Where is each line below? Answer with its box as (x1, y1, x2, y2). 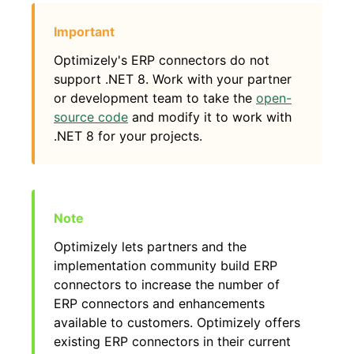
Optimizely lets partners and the (54, 239, 247, 254)
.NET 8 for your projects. (54, 128, 202, 144)
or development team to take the (54, 90, 256, 106)
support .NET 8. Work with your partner (54, 71, 292, 87)
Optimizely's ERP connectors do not (54, 52, 269, 68)
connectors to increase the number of (54, 277, 280, 292)
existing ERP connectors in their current (54, 333, 291, 349)
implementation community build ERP (54, 258, 277, 273)
